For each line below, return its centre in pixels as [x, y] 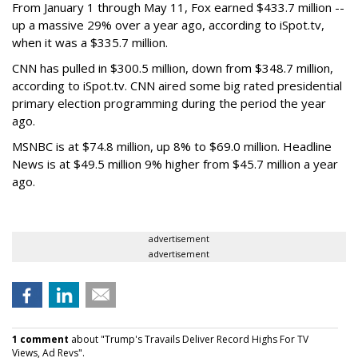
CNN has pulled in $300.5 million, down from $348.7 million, [173, 68]
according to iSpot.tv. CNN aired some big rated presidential [177, 86]
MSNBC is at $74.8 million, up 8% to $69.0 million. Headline [172, 147]
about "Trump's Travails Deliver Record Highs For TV [189, 340]
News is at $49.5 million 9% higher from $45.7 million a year [175, 164]
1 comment [40, 340]
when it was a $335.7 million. [90, 43]
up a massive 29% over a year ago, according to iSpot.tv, [168, 25]
